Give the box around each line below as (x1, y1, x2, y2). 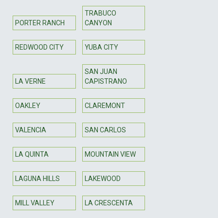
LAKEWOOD (84, 174, 121, 182)
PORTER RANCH (15, 18, 65, 27)
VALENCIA (15, 126, 46, 134)
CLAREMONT (84, 101, 125, 109)
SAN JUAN (84, 67, 117, 75)
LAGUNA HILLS (15, 174, 60, 182)
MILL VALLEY (15, 199, 54, 207)
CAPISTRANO (84, 77, 127, 85)
